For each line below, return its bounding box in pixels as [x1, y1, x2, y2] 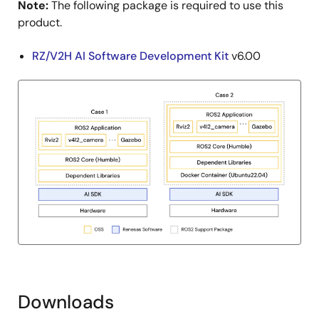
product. [18, 15, 62, 30]
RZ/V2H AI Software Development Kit [32, 48, 229, 63]
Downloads [18, 290, 114, 314]
